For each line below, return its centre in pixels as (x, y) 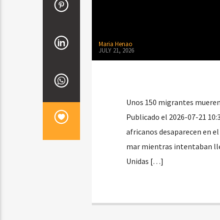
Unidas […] (145, 161)
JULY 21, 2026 (116, 50)
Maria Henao (115, 44)
